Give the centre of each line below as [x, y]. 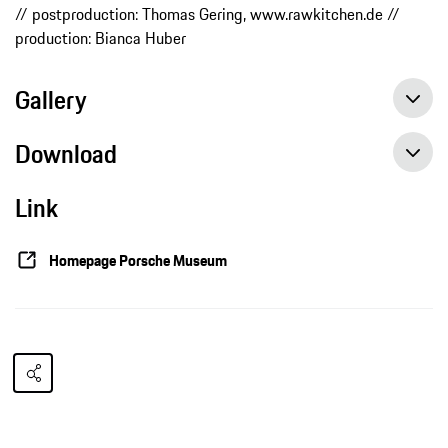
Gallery [51, 100]
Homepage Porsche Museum [138, 260]
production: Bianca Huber [100, 38]
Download [66, 154]
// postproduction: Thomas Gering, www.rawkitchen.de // [207, 14]
